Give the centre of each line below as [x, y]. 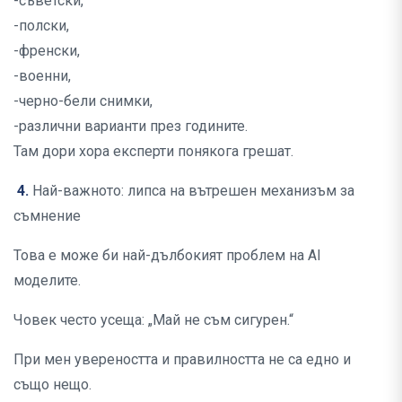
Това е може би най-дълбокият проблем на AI [167, 256]
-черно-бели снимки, [83, 101]
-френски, [47, 51]
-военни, [42, 76]
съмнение [47, 216]
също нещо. [52, 385]
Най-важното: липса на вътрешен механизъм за [192, 191]
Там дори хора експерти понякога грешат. [153, 152]
